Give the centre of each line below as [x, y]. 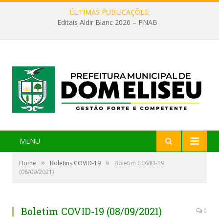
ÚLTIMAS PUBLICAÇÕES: [109, 12]
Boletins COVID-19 [75, 163]
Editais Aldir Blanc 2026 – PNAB [107, 22]
